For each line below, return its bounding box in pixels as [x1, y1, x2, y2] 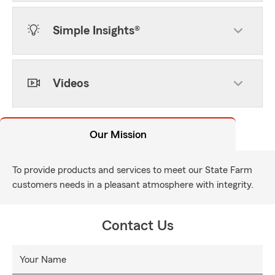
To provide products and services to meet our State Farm [12, 165, 252, 175]
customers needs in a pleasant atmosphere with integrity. [12, 180, 254, 190]
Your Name [20, 255, 66, 265]
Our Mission [89, 129, 147, 140]
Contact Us [101, 219, 174, 233]
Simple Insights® [53, 25, 140, 37]
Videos [53, 77, 89, 90]
